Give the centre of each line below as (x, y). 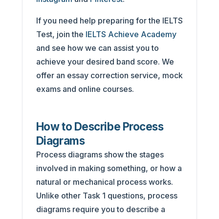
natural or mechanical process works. (104, 182)
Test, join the (61, 34)
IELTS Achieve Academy (131, 34)
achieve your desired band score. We (105, 61)
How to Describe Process (100, 126)
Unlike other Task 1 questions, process (107, 195)
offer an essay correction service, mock (109, 75)
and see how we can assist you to (97, 48)
